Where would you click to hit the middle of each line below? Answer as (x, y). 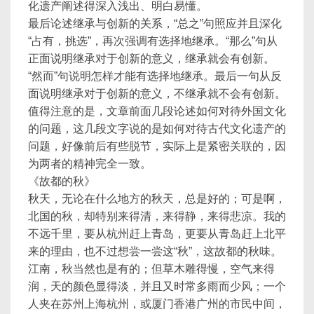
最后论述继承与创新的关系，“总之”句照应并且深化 (155, 23)
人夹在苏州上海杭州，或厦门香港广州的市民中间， (157, 304)
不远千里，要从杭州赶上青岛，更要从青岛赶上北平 (157, 234)
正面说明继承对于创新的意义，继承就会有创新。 (151, 59)
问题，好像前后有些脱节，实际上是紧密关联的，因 (157, 146)
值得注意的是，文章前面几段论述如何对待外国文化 (157, 111)
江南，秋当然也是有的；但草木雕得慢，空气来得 (151, 269)
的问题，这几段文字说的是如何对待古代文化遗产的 (157, 129)
